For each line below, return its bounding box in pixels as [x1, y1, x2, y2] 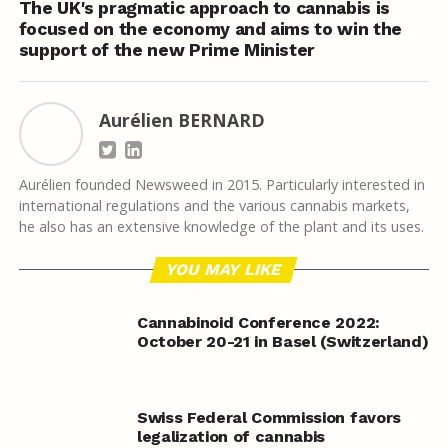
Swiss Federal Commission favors [136, 408, 401, 428]
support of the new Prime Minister [18, 40, 316, 61]
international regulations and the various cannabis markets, [18, 196, 410, 216]
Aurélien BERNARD [98, 108, 265, 133]
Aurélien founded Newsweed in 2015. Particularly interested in [18, 175, 425, 195]
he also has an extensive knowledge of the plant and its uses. [18, 217, 424, 237]
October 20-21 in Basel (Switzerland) [136, 332, 429, 352]
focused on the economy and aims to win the [18, 19, 402, 40]
